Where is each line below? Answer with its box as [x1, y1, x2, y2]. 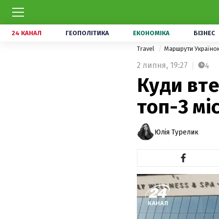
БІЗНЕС [194, 29, 215, 37]
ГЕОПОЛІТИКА [66, 29, 109, 37]
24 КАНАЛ [12, 29, 42, 37]
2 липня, [137, 61, 168, 70]
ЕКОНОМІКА [133, 29, 170, 37]
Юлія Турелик [154, 128, 198, 136]
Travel [137, 45, 156, 52]
